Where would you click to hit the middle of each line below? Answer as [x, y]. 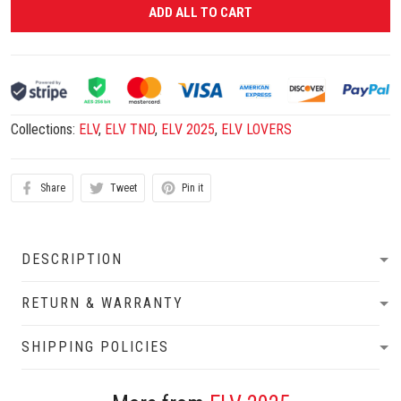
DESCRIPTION [72, 260]
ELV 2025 [188, 130]
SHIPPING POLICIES [95, 347]
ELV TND [130, 130]
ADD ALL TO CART [200, 13]
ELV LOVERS [256, 130]
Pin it [192, 188]
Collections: [45, 130]
